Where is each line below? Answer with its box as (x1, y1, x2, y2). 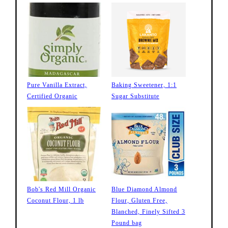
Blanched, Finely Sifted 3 (111, 208, 185, 216)
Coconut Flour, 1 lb (27, 197, 84, 205)
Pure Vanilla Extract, (27, 81, 87, 89)
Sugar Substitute (111, 93, 159, 100)
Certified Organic (27, 93, 77, 100)
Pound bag (111, 219, 142, 227)
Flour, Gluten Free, (111, 197, 167, 205)
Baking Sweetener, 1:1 (111, 81, 177, 89)
